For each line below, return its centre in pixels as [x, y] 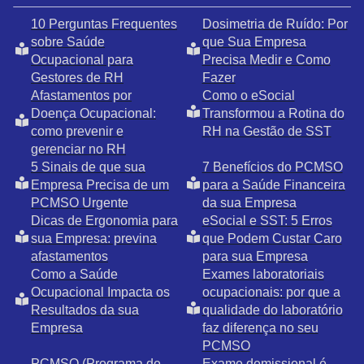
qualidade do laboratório [272, 310]
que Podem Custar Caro [272, 239]
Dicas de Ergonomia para [104, 221]
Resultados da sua [85, 310]
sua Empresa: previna [94, 239]
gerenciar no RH [78, 149]
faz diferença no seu [260, 328]
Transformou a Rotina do [273, 114]
